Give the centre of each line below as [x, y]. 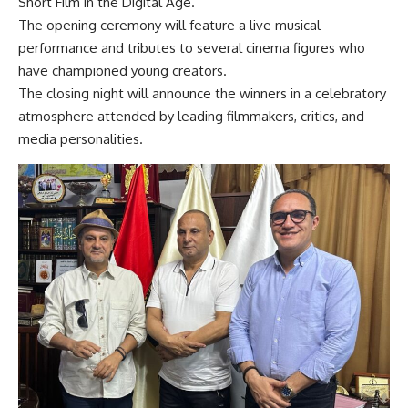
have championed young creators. [122, 70]
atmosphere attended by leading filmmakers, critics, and [191, 116]
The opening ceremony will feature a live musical [169, 25]
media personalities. [81, 138]
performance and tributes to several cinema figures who [192, 47]
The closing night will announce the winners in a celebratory [202, 93]
